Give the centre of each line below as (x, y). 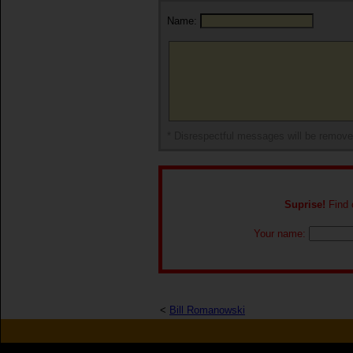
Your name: (281, 234)
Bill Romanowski (207, 310)
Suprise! (305, 204)
